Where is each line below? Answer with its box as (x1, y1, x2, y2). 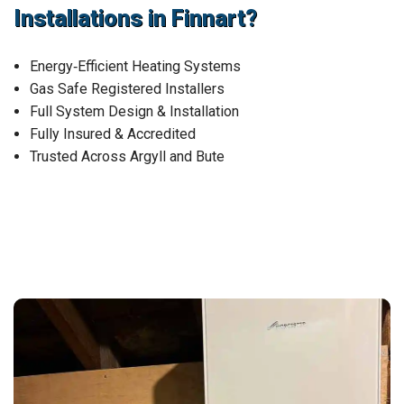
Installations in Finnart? (14, 5, 257, 32)
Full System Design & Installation (30, 102, 239, 120)
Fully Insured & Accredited (30, 124, 196, 142)
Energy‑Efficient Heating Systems (30, 57, 241, 75)
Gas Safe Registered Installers (30, 79, 225, 97)
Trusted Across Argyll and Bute (30, 147, 225, 165)
